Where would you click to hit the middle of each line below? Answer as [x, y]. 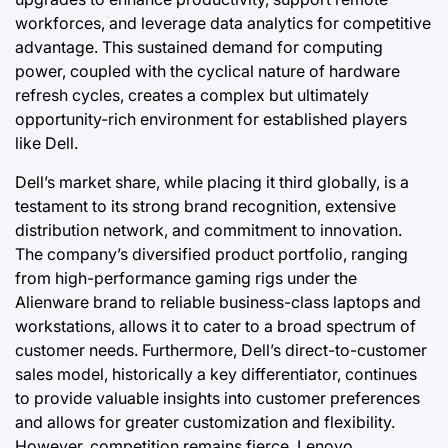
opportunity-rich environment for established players [211, 118]
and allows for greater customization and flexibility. [205, 421]
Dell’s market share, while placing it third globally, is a [212, 181]
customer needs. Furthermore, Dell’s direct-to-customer [221, 349]
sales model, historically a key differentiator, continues [216, 373]
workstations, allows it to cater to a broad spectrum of [215, 325]
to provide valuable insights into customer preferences [217, 397]
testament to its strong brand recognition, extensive [205, 205]
